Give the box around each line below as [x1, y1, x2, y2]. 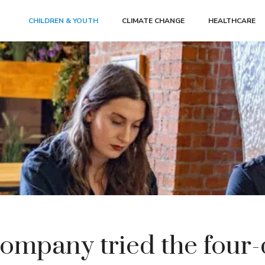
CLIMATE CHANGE [122, 16, 185, 25]
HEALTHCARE [208, 16, 256, 25]
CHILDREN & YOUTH [28, 16, 98, 25]
